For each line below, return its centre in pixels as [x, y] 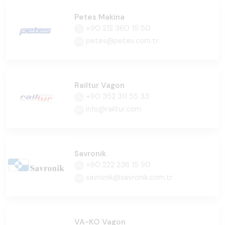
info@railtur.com [113, 109]
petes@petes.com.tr [121, 41]
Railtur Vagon [99, 85]
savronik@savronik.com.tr [128, 177]
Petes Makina [99, 17]
